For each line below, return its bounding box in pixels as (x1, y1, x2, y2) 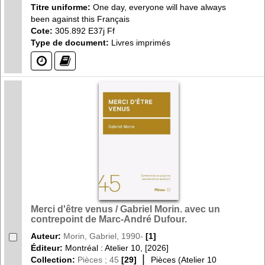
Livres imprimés (109, 37, 170, 47)
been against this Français (31, 14, 130, 24)
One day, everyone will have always (93, 2, 226, 12)
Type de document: (31, 37, 109, 47)
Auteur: (31, 231, 63, 241)
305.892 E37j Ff (55, 25, 115, 35)
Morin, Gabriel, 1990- (63, 231, 143, 241)
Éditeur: (31, 243, 65, 253)
